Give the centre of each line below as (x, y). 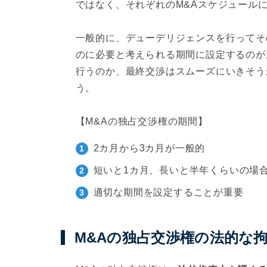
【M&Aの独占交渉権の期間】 (142, 121)
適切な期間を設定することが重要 (168, 192)
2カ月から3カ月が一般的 (149, 148)
